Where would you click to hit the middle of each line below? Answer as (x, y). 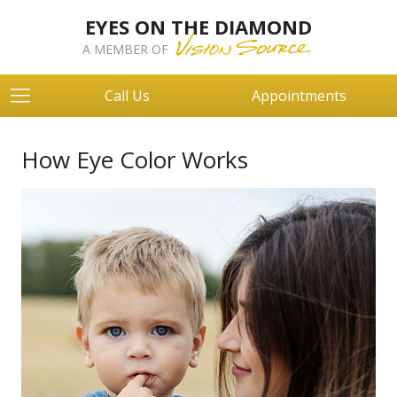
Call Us (127, 96)
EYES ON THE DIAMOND (198, 27)
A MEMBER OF (127, 49)
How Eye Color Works (135, 160)
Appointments (299, 96)
